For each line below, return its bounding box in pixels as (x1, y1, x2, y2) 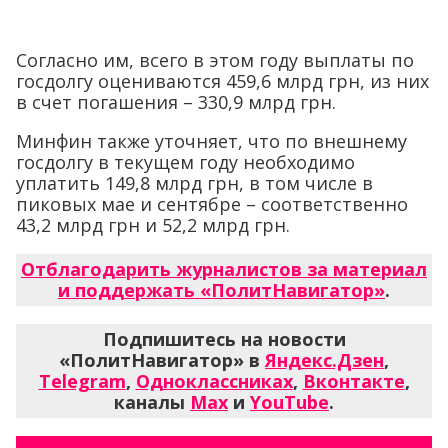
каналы (114, 390, 190, 414)
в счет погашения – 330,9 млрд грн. (16, 90, 336, 114)
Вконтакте (302, 369, 405, 393)
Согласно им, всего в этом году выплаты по (16, 48, 414, 72)
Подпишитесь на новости (102, 327, 346, 351)
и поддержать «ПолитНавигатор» (58, 278, 385, 302)
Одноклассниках (135, 369, 293, 393)
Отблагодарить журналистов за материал (21, 257, 427, 281)
